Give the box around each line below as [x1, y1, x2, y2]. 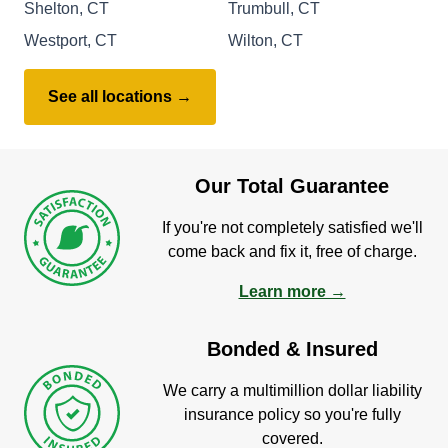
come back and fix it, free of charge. [167, 242, 417, 260]
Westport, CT [24, 31, 117, 49]
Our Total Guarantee [195, 174, 389, 197]
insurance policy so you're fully [183, 405, 401, 423]
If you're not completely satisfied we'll [161, 218, 423, 236]
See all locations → [48, 87, 192, 105]
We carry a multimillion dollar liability [162, 381, 422, 399]
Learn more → [238, 282, 346, 300]
